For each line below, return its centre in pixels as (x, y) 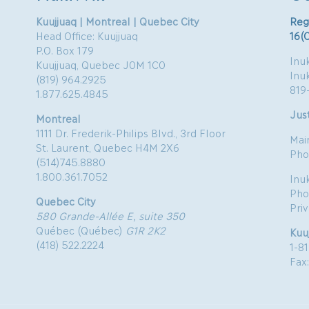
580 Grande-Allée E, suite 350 (111, 215)
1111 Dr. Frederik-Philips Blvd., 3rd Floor (131, 132)
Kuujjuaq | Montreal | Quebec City (118, 21)
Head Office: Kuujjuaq (87, 35)
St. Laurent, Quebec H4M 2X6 (108, 147)
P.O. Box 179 (65, 50)
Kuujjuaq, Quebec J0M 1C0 (101, 64)
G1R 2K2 (146, 230)
